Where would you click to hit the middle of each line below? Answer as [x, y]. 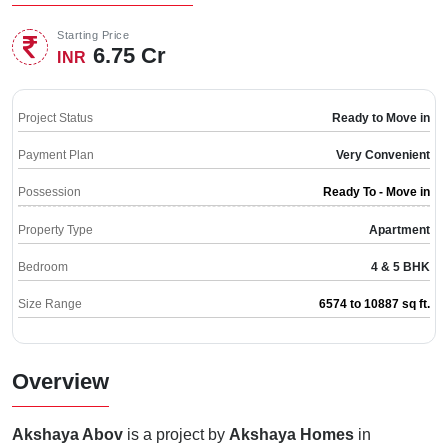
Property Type [55, 230]
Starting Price [93, 35]
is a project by [176, 435]
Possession [49, 192]
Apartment [399, 230]
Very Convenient [383, 155]
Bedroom [43, 267]
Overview [60, 382]
